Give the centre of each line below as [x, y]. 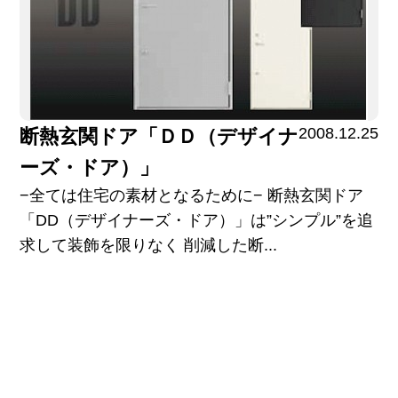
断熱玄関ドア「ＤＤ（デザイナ [159, 136]
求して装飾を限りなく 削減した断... [148, 245]
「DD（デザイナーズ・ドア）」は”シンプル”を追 [196, 220]
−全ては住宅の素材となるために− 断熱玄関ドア [191, 195]
